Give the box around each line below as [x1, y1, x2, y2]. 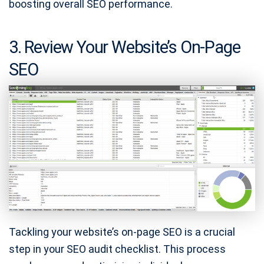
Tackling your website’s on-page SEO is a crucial [9, 226, 235, 239]
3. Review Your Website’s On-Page [9, 37, 240, 58]
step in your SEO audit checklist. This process [9, 243, 226, 256]
